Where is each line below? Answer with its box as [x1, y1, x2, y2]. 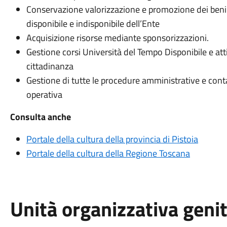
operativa [26, 88, 62, 101]
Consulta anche [10, 110, 71, 124]
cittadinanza [26, 59, 73, 73]
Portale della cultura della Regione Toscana [26, 146, 190, 160]
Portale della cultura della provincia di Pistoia [26, 132, 198, 146]
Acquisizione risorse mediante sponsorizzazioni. [26, 31, 209, 45]
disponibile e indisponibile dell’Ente [26, 17, 160, 30]
